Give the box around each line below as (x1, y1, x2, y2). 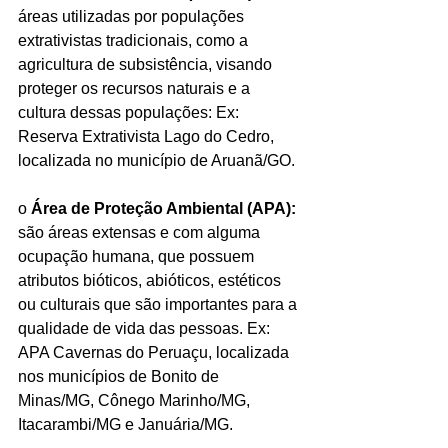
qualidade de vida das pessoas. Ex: (18, 319, 274, 337)
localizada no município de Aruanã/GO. (18, 151, 295, 169)
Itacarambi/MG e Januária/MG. (18, 415, 233, 433)
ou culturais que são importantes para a (18, 295, 301, 313)
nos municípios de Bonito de (18, 367, 223, 385)
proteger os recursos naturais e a (18, 79, 254, 97)
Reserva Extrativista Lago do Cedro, (18, 127, 278, 145)
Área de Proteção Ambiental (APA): (31, 199, 296, 217)
